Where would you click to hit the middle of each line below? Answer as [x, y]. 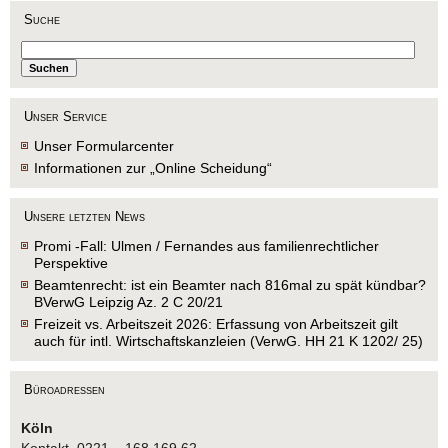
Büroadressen [64, 389]
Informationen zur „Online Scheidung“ [153, 167]
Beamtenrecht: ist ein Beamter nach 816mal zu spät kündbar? [230, 284]
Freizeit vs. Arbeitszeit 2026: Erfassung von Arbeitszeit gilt [216, 323]
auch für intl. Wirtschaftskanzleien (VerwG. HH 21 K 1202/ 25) [228, 340]
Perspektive [71, 262]
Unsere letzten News [84, 216]
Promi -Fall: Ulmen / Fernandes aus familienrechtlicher [206, 245]
